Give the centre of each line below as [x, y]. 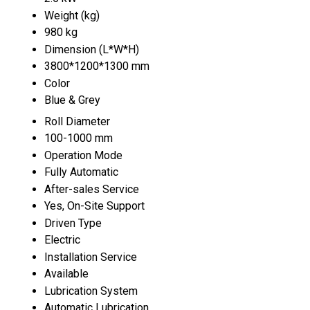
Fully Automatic [81, 172]
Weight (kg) [72, 15]
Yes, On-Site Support [94, 206]
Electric [62, 239]
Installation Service [91, 257]
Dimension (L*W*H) [92, 49]
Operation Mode [83, 155]
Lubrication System [91, 291]
